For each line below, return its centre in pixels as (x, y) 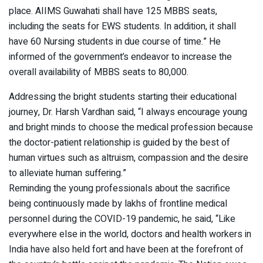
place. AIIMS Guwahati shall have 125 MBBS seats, (113, 11)
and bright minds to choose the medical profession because (131, 128)
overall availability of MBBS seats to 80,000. (99, 73)
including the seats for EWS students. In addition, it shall (122, 27)
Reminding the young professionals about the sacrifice (119, 189)
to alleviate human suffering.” (68, 173)
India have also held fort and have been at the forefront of (126, 250)
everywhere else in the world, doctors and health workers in (130, 235)
